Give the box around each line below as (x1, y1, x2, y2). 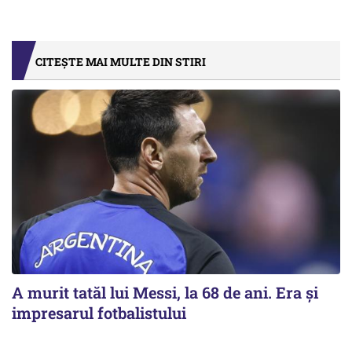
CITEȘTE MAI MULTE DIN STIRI (35, 54, 206, 70)
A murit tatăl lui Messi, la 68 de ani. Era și (12, 282, 318, 303)
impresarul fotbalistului (12, 302, 186, 324)
